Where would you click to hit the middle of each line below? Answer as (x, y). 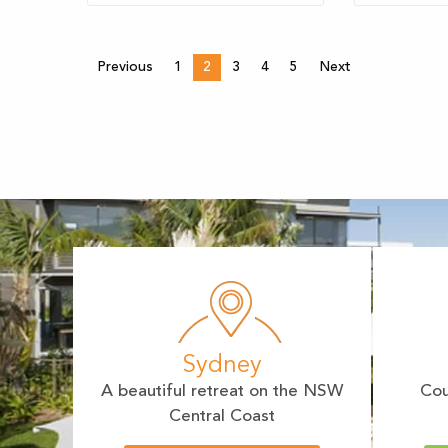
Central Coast (222, 417)
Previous (125, 67)
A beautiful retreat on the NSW (222, 392)
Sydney (222, 366)
